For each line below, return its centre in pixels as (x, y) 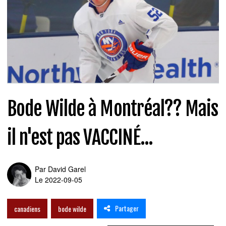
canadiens (27, 208)
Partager (127, 208)
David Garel (67, 169)
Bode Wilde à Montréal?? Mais (113, 108)
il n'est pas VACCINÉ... (80, 137)
